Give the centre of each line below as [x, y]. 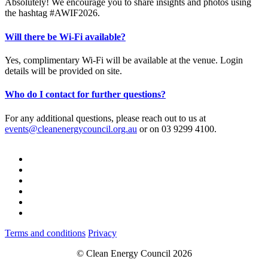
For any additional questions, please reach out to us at [105, 118]
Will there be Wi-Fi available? [65, 36]
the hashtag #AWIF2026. [52, 13]
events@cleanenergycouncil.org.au [71, 129]
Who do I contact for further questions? [85, 95]
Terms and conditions [45, 233]
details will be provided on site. [63, 71]
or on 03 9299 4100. [177, 129]
